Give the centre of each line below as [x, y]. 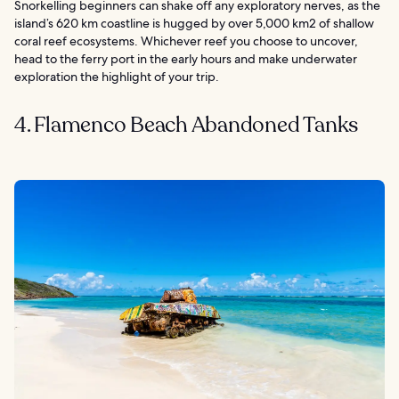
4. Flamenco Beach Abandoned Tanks [187, 125]
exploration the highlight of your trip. [117, 76]
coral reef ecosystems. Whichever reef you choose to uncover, [186, 41]
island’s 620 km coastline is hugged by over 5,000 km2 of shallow [194, 23]
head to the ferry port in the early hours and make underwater [186, 58]
